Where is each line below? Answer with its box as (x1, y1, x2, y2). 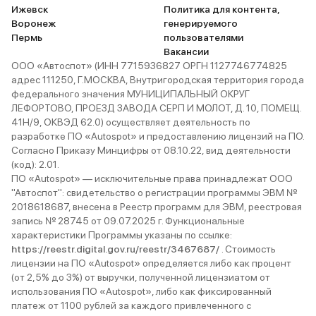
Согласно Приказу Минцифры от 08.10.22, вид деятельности (11, 145, 291, 156)
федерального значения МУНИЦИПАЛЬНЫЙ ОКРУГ (11, 88, 250, 99)
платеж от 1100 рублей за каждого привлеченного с (11, 300, 251, 311)
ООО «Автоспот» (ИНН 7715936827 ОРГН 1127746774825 (11, 60, 287, 71)
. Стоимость (221, 243, 276, 255)
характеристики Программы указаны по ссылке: (11, 229, 232, 241)
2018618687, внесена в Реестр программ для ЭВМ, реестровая (11, 201, 302, 212)
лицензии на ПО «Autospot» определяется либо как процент (11, 257, 291, 269)
